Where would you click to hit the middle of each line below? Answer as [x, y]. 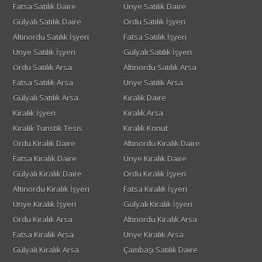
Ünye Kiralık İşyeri [44, 204]
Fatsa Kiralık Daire [44, 159]
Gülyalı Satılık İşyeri [157, 52]
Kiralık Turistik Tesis [47, 128]
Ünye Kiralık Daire [155, 159]
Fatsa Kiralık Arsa [43, 235]
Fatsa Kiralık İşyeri [155, 189]
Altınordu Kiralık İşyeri [51, 189]
